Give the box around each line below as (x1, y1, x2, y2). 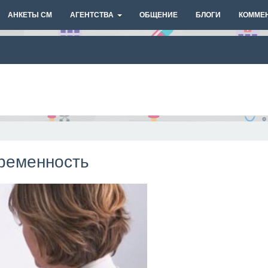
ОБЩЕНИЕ (139, 11, 178, 19)
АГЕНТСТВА (70, 11, 114, 19)
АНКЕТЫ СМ (8, 11, 52, 19)
